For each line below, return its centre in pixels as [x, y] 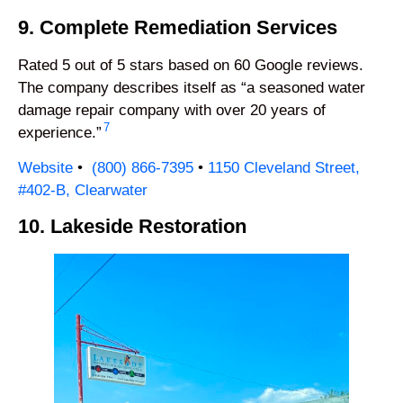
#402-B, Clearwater [83, 191]
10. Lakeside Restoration [132, 226]
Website [45, 168]
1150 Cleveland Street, [284, 168]
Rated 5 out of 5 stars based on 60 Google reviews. [191, 65]
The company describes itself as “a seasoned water [192, 87]
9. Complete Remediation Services [178, 27]
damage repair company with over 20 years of [172, 110]
